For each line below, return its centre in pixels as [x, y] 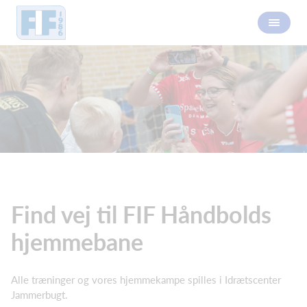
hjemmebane [77, 241]
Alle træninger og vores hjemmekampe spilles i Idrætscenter [146, 279]
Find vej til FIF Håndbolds [141, 214]
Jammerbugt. [39, 294]
